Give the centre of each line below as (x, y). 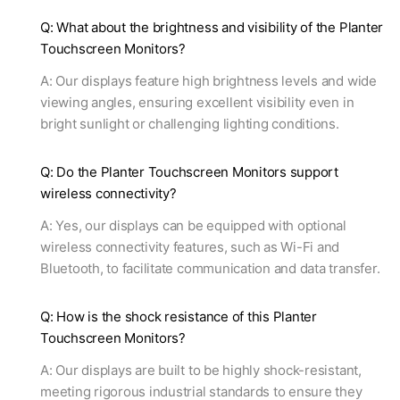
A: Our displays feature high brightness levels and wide (208, 81)
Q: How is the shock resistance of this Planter (179, 317)
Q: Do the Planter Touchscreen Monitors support (189, 172)
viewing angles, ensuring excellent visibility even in (197, 103)
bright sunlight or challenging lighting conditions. (190, 124)
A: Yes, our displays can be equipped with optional (194, 226)
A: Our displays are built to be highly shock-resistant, (201, 371)
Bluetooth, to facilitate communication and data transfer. (210, 269)
